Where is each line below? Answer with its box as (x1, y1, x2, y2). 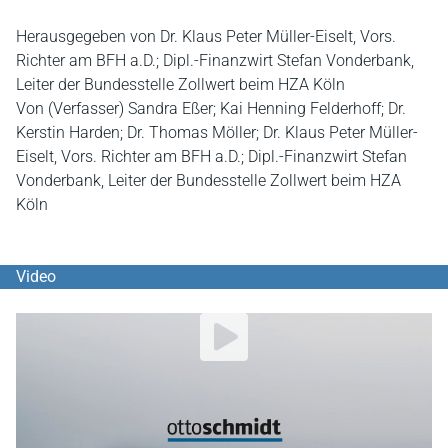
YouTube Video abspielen (16, 315, 194, 334)
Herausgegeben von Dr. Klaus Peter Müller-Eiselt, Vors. (16, 27, 396, 46)
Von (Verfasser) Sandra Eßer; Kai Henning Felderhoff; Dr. (16, 99, 406, 118)
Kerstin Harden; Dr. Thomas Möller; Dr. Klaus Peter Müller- (16, 123, 418, 142)
